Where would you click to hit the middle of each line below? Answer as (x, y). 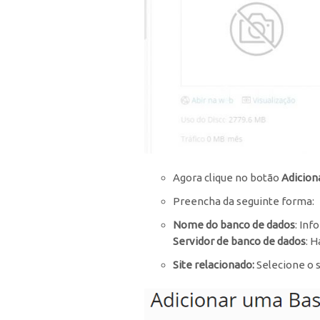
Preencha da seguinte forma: (244, 201)
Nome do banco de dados (234, 225)
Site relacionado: (215, 265)
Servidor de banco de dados (239, 241)
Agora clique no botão (227, 178)
